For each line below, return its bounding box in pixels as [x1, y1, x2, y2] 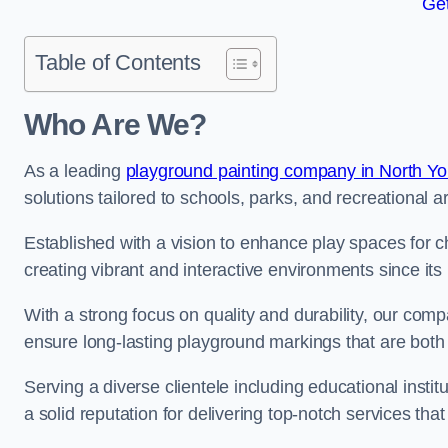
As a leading [24, 161, 126, 181]
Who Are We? [24, 108, 207, 141]
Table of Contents [35, 50, 201, 75]
